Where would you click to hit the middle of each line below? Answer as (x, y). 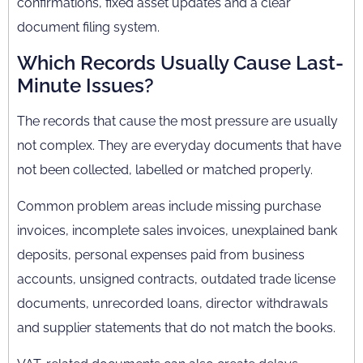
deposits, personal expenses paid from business (161, 255)
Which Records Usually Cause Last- (180, 63)
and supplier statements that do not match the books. (176, 328)
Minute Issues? (85, 85)
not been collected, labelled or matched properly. (165, 170)
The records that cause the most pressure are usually (177, 121)
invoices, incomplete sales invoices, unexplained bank (177, 231)
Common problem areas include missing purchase (169, 206)
